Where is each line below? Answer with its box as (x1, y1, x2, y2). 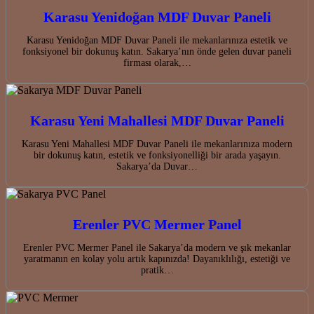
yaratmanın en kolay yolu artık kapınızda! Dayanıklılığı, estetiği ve (24, 254, 290, 265)
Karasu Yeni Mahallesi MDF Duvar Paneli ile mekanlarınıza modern (22, 139, 292, 150)
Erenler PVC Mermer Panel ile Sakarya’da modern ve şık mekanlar (23, 243, 291, 254)
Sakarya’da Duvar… (116, 161, 198, 172)
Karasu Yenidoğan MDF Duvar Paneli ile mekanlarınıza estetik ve (27, 35, 287, 46)
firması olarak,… (123, 57, 191, 69)
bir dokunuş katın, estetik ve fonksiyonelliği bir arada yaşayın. (33, 150, 281, 161)
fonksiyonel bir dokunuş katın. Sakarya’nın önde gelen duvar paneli (22, 46, 292, 57)
